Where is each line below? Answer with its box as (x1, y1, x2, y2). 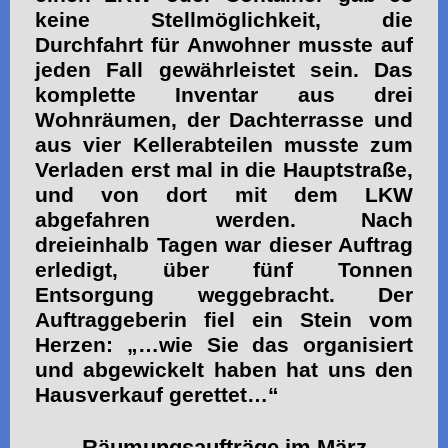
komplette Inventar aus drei (35, 82, 413, 107)
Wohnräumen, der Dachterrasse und (35, 107, 413, 132)
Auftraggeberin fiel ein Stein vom (35, 307, 413, 332)
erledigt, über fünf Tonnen (35, 257, 413, 282)
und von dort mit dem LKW (35, 182, 413, 207)
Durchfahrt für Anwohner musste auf (35, 32, 413, 57)
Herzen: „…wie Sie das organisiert (35, 332, 413, 357)
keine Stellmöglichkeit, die (35, 7, 413, 32)
